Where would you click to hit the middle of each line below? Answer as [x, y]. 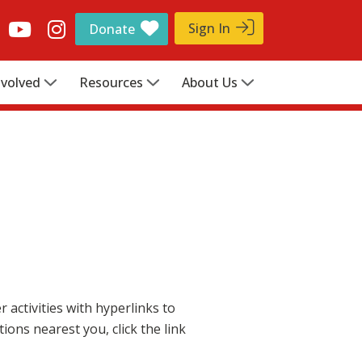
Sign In [209, 28]
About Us [210, 82]
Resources [111, 82]
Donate [112, 29]
